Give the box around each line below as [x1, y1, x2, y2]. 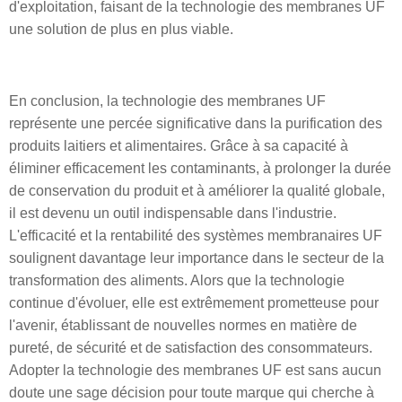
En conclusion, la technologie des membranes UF [9, 93, 326, 109]
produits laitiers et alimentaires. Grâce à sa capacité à [9, 138, 348, 153]
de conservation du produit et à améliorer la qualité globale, [9, 183, 385, 198]
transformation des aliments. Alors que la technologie [9, 273, 345, 288]
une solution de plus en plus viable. [9, 22, 233, 37]
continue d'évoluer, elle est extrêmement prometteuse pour [9, 295, 379, 310]
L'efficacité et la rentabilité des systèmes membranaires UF [9, 228, 382, 243]
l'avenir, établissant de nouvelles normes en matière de [9, 318, 357, 333]
